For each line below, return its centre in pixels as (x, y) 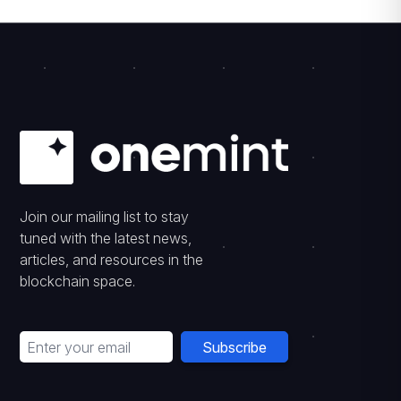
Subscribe (235, 347)
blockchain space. (78, 281)
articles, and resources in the (112, 260)
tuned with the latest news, (106, 238)
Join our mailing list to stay (105, 217)
